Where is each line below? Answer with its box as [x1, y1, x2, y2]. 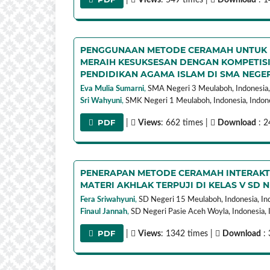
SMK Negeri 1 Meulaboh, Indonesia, [125, 96, 248, 105]
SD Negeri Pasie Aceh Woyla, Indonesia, [131, 207, 266, 216]
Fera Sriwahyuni [80, 195, 135, 204]
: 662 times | [161, 118, 211, 127]
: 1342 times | [161, 229, 216, 238]
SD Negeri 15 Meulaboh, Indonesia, [139, 195, 259, 204]
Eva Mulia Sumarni [80, 84, 144, 93]
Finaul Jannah [80, 207, 127, 216]
